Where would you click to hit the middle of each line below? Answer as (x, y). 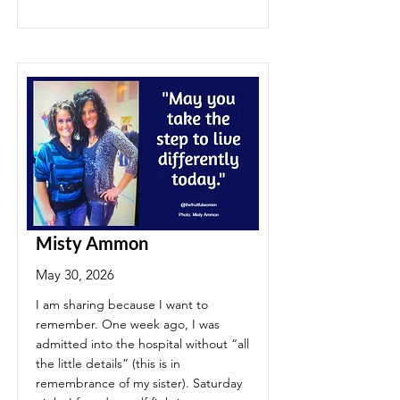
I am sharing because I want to (122, 304)
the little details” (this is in (108, 363)
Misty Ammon (92, 243)
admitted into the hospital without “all (142, 344)
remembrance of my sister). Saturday (139, 383)
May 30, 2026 (75, 275)
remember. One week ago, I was (128, 324)
